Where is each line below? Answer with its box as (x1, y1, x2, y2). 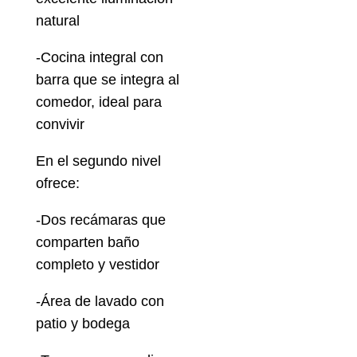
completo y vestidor (35, 257, 159, 273)
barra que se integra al (35, 72, 179, 88)
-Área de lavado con (35, 293, 164, 310)
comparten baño (35, 234, 139, 251)
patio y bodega (35, 316, 130, 332)
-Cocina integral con (35, 49, 163, 66)
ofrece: (35, 175, 84, 192)
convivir (35, 116, 84, 133)
